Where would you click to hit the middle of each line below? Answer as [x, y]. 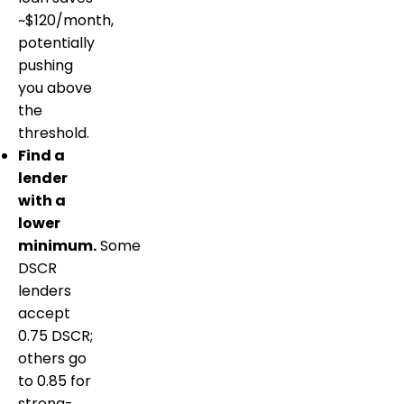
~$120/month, [66, 21]
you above [55, 88]
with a [42, 201]
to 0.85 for [55, 381]
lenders [45, 291]
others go [52, 359]
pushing [46, 66]
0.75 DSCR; [55, 336]
